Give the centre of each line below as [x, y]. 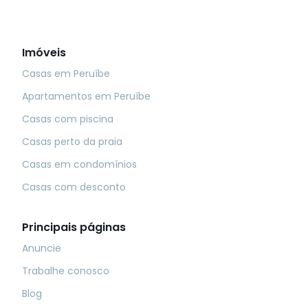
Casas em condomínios [79, 164]
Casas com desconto [74, 187]
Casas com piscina [68, 119]
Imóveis [44, 52]
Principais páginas [74, 227]
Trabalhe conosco [66, 271]
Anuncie [42, 248]
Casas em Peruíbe [66, 73]
